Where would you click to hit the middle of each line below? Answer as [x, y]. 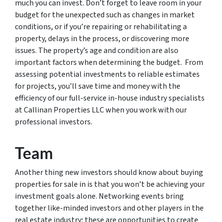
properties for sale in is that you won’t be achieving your [110, 184]
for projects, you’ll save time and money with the [98, 86]
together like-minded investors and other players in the [109, 208]
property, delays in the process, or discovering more [102, 39]
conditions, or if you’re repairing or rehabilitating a [101, 27]
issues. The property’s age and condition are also [97, 51]
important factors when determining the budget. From [109, 62]
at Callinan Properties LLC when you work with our [101, 110]
